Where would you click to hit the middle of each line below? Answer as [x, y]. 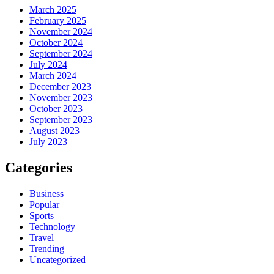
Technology [52, 226]
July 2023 [48, 141]
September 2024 [61, 53]
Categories [39, 167]
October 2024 [56, 42]
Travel [42, 237]
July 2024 [48, 64]
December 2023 [60, 86]
